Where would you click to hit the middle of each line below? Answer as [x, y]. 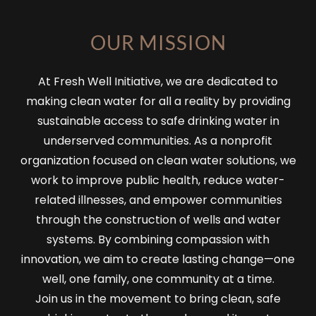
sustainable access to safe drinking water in [158, 121]
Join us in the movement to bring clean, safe [158, 298]
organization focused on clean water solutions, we [158, 160]
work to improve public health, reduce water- [158, 180]
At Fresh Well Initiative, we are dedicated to [158, 81]
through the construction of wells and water [158, 219]
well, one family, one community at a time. [158, 279]
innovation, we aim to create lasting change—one [158, 259]
